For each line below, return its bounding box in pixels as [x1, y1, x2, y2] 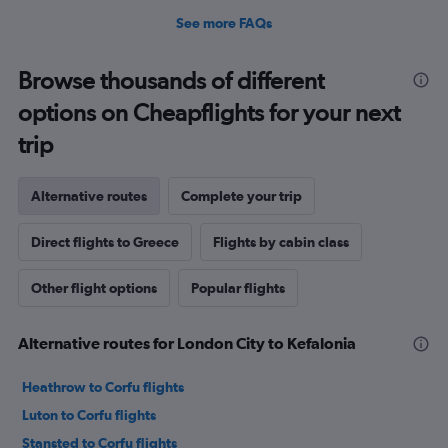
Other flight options [31, 280, 157, 297]
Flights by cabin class [213, 234, 349, 251]
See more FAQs [176, 15, 272, 32]
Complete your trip [181, 188, 302, 205]
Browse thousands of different [18, 66, 324, 96]
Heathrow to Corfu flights [22, 379, 184, 396]
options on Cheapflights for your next [18, 98, 400, 128]
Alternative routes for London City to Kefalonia [18, 334, 356, 353]
